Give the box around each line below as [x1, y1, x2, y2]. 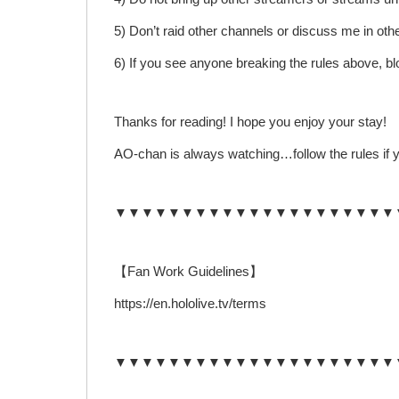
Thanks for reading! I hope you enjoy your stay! [114, 114, 387, 130]
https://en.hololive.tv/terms [114, 296, 266, 312]
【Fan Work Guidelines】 [114, 264, 263, 280]
